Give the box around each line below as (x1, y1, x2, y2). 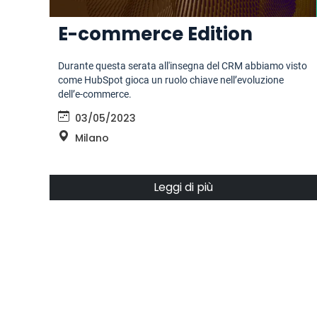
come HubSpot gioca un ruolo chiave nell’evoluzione (58, 74, 284, 86)
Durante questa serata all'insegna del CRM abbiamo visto (58, 60, 307, 72)
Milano (75, 131, 109, 146)
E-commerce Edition (58, 21, 253, 47)
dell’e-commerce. (58, 88, 132, 100)
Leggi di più (153, 179, 213, 196)
